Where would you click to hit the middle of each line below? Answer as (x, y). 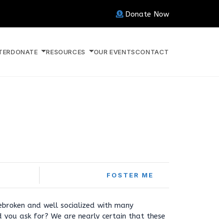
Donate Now (147, 14)
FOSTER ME (130, 175)
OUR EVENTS (114, 52)
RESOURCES (67, 52)
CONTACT (152, 52)
